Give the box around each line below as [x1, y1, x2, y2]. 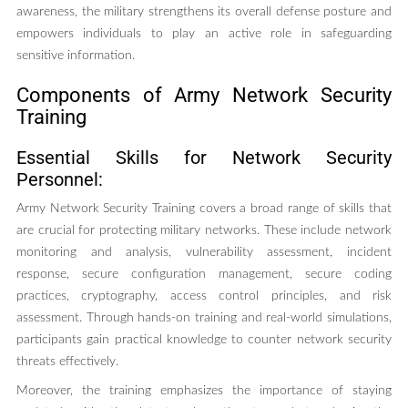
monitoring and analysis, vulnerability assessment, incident [15, 246, 393, 260]
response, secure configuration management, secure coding [15, 268, 393, 281]
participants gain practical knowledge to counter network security [15, 333, 393, 347]
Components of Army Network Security [15, 84, 393, 107]
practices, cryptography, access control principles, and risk [15, 290, 393, 303]
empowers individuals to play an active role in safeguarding [15, 27, 393, 41]
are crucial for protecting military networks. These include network [15, 224, 393, 238]
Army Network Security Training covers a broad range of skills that [15, 202, 393, 216]
